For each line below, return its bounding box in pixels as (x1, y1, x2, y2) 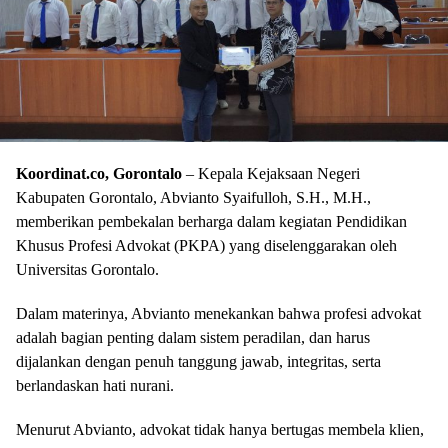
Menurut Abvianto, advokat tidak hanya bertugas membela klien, (16, 421, 424, 439)
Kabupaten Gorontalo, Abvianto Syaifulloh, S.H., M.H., (16, 189, 371, 207)
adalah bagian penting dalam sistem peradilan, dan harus (16, 329, 370, 347)
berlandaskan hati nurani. (16, 377, 174, 395)
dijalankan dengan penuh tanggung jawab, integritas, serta (16, 353, 381, 371)
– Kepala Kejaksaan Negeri (182, 165, 360, 183)
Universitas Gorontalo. (16, 261, 159, 279)
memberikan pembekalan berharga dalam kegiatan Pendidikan (16, 213, 407, 231)
